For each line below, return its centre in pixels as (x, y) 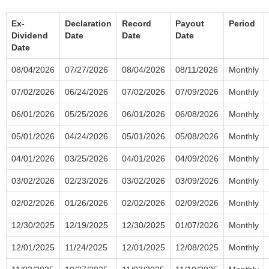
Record (137, 23)
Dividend (30, 35)
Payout (190, 23)
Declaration (88, 23)
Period (242, 23)
